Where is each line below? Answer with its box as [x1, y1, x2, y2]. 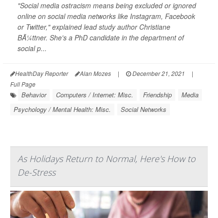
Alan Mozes [80, 69, 111, 77]
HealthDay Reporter [15, 69, 68, 77]
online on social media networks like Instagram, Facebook [18, 11, 195, 21]
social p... [18, 43, 47, 53]
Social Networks [121, 105, 166, 114]
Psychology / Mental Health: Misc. [14, 105, 111, 114]
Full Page [10, 80, 36, 88]
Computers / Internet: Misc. [56, 90, 133, 99]
